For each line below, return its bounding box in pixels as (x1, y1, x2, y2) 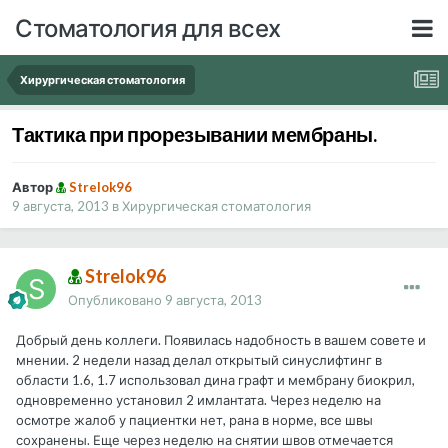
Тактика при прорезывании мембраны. (12, 122, 377, 147)
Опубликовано (68, 292, 165, 309)
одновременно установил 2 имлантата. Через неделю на (16, 392, 381, 409)
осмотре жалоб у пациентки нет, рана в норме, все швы (16, 412, 373, 429)
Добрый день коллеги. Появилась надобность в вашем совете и (16, 332, 426, 349)
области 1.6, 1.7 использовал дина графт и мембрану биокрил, (16, 372, 415, 389)
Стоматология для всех (15, 12, 281, 42)
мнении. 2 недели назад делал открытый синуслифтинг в (16, 352, 382, 369)
